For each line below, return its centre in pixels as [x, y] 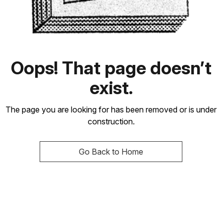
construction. [111, 121]
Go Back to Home [111, 151]
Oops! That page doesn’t [111, 68]
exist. [111, 87]
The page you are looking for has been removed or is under [111, 109]
